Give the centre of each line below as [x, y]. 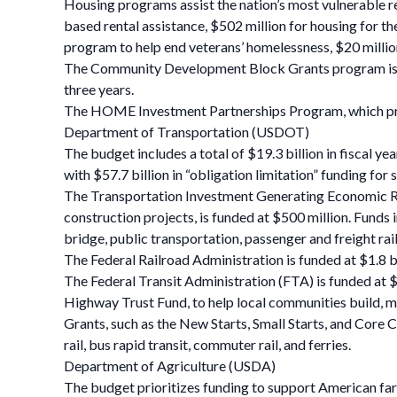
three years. [99, 89]
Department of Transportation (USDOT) [187, 132]
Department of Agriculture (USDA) [170, 366]
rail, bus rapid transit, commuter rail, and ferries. [207, 344]
